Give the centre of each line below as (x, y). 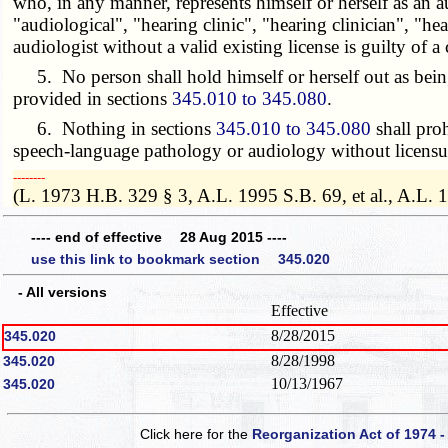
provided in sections (93, 98)
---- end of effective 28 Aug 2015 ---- (159, 237)
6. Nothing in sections (115, 128)
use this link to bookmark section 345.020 (180, 258)
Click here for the (196, 433)
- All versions (55, 291)
